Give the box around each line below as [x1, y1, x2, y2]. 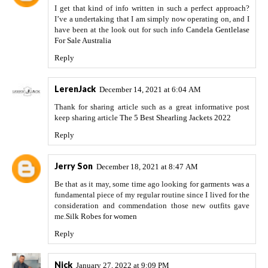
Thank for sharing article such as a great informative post [54, 102, 249, 112]
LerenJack [54, 84, 96, 95]
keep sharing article [54, 113, 120, 123]
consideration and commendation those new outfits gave [54, 201, 249, 211]
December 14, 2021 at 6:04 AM [99, 85, 201, 95]
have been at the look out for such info [54, 25, 186, 35]
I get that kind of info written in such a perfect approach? [54, 4, 249, 13]
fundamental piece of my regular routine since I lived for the [54, 190, 249, 200]
